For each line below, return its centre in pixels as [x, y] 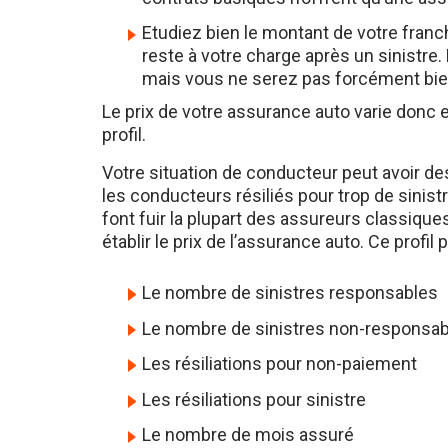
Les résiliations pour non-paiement [279, 341]
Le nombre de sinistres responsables [290, 269]
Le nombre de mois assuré [248, 412]
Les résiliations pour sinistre [254, 376]
